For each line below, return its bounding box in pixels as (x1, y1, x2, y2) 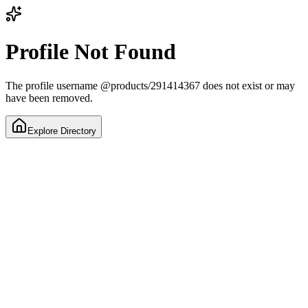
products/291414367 (111, 79, 200, 91)
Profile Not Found (5, 39, 176, 65)
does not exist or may (200, 79, 295, 91)
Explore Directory (27, 125, 96, 136)
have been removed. (5, 91, 93, 104)
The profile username (5, 79, 100, 91)
